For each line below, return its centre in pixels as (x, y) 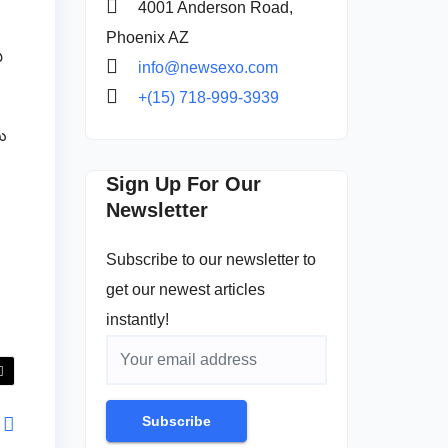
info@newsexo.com (207, 67)
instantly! (137, 319)
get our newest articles (185, 289)
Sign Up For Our (183, 183)
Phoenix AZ (147, 37)
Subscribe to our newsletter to (210, 259)
